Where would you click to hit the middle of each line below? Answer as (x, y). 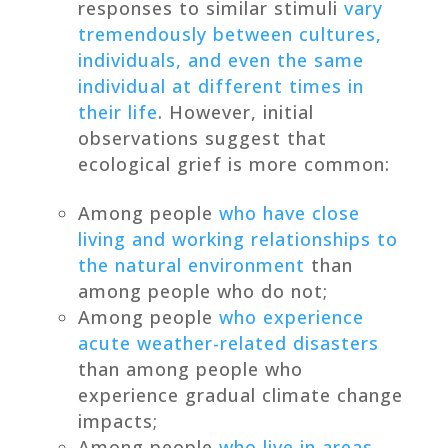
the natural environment (191, 264)
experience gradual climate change (240, 394)
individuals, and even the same (220, 59)
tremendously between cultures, (229, 33)
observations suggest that (202, 137)
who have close (289, 212)
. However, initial (235, 111)
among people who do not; (202, 290)
